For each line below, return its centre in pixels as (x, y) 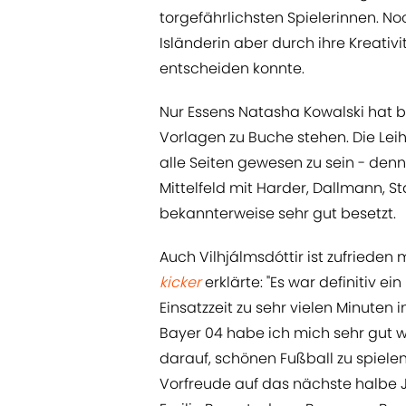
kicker (180, 283)
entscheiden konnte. (232, 69)
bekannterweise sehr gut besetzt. (278, 214)
